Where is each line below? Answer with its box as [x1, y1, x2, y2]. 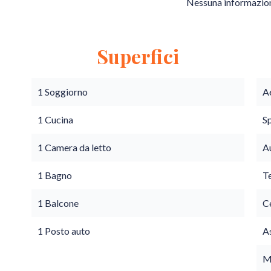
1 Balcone [38, 197, 79, 209]
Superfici [97, 43, 179, 69]
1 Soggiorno [38, 86, 88, 97]
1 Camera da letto [38, 142, 111, 153]
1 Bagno [38, 169, 72, 181]
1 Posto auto [38, 225, 90, 237]
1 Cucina [38, 114, 73, 125]
